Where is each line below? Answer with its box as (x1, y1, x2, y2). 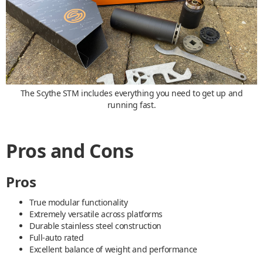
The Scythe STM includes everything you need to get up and (20, 87, 243, 99)
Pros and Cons (6, 137, 134, 163)
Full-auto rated (29, 231, 84, 243)
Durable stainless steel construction (29, 220, 161, 231)
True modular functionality (29, 196, 128, 208)
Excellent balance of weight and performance (29, 243, 197, 255)
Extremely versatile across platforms (29, 208, 163, 220)
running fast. (107, 99, 156, 110)
